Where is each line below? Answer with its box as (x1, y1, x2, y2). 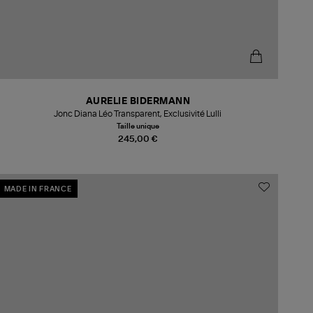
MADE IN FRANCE (3, 186, 72, 194)
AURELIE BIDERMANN (85, 97, 191, 107)
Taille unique (116, 123, 159, 131)
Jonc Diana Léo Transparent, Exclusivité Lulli (54, 110, 222, 119)
